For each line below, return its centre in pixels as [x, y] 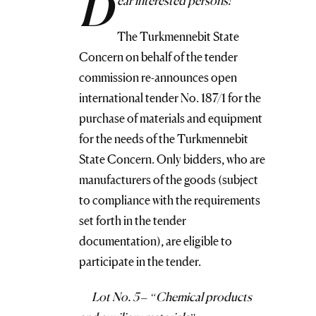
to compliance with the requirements [170, 200]
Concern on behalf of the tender [158, 56]
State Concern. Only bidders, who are [172, 159]
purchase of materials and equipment [171, 118]
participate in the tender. [140, 261]
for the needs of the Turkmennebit [164, 138]
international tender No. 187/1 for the [170, 97]
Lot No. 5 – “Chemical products [172, 297]
